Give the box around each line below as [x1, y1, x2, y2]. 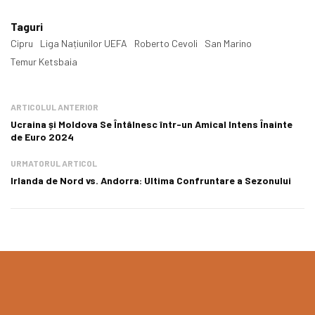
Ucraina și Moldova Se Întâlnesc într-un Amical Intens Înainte [11, 118, 292, 131]
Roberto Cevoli [134, 37, 198, 50]
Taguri [11, 20, 43, 34]
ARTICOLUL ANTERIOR [11, 102, 98, 112]
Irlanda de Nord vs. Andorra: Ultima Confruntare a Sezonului [11, 174, 291, 187]
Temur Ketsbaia [11, 56, 77, 68]
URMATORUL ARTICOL [11, 158, 97, 169]
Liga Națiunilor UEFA [40, 37, 127, 50]
